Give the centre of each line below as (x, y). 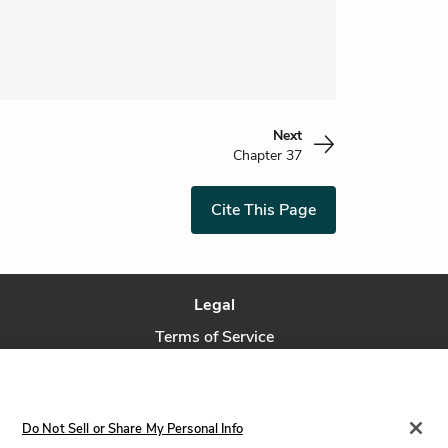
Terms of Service (215, 337)
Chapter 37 (267, 155)
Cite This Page (263, 210)
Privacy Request (214, 401)
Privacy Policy (214, 369)
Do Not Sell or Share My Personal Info (132, 428)
